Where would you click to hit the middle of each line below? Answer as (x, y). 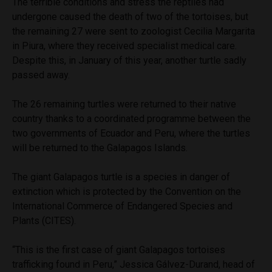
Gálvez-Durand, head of (206, 264)
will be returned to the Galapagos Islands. (100, 148)
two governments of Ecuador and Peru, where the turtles (131, 133)
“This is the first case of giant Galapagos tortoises (119, 250)
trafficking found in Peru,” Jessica (84, 264)
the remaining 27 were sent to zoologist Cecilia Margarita (134, 31)
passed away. (41, 75)
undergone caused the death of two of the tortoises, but (130, 16)
